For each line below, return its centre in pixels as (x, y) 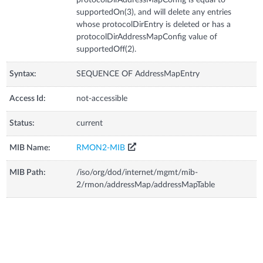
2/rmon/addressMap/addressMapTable (146, 185)
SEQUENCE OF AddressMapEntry (138, 74)
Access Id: (28, 98)
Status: (22, 123)
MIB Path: (28, 172)
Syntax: (23, 74)
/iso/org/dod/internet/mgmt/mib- (137, 172)
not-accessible (102, 98)
